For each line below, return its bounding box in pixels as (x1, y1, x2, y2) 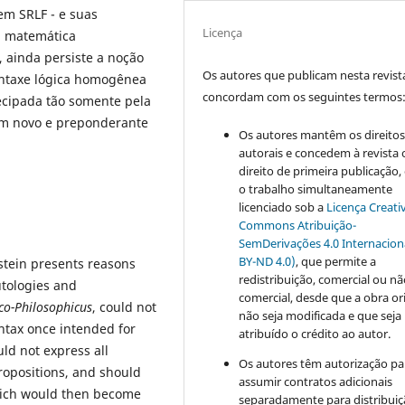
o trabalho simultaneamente (239, 180, 393, 197)
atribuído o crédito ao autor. (239, 325, 391, 342)
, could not (92, 297, 156, 316)
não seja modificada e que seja (239, 306, 402, 324)
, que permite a (296, 252, 377, 269)
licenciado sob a (239, 198, 325, 215)
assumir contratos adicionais (239, 372, 393, 390)
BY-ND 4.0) (239, 252, 297, 269)
